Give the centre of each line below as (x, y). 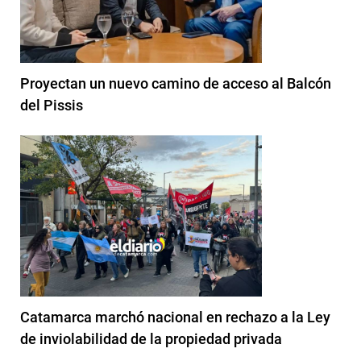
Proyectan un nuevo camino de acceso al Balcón (176, 83)
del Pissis (52, 105)
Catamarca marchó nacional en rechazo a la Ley (175, 317)
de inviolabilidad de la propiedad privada (151, 338)
